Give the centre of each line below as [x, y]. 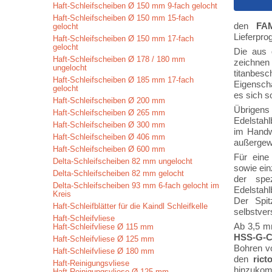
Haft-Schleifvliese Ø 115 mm [103, 227]
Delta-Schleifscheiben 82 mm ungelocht [123, 161]
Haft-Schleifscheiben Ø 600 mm [109, 149]
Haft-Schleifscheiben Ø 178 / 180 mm [119, 59]
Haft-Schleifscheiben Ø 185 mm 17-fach [123, 80]
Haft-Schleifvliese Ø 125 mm [104, 239]
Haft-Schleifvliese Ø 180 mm [104, 251]
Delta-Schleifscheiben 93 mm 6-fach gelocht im [136, 185]
